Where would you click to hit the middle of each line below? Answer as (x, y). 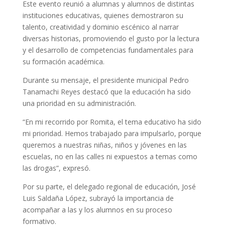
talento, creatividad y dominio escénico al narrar (100, 27)
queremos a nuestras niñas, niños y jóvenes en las (104, 145)
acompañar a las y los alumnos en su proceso (97, 209)
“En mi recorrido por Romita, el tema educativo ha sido (112, 122)
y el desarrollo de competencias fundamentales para (108, 50)
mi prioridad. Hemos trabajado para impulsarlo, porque (112, 133)
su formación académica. (63, 61)
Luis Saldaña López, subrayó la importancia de (98, 198)
